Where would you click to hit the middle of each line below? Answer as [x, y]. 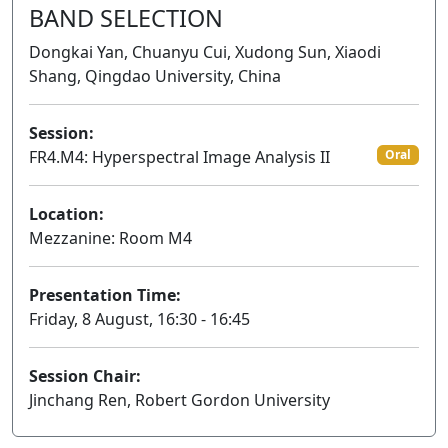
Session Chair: [85, 376]
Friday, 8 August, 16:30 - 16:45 [139, 319]
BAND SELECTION [126, 18]
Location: [66, 214]
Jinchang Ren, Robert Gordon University [179, 400]
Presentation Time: [105, 295]
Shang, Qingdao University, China [155, 76]
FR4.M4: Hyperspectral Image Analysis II [179, 157]
